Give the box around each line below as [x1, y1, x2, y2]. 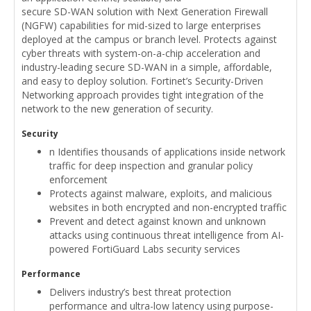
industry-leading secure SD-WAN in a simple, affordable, [22, 60, 272, 74]
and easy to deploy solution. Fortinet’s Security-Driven [22, 74, 263, 88]
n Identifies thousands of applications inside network [49, 145, 285, 159]
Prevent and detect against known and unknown [49, 215, 266, 228]
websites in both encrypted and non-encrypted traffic [49, 201, 287, 215]
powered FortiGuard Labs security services [49, 242, 240, 256]
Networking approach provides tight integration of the [22, 88, 264, 102]
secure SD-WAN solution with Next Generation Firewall [22, 5, 268, 19]
